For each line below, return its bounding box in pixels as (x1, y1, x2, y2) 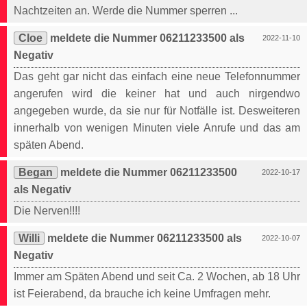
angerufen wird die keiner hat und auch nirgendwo (14, 88, 300, 100)
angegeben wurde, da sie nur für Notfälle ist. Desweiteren (14, 105, 300, 117)
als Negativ (14, 184, 71, 196)
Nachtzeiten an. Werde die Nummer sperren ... (14, 5, 238, 17)
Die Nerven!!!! (14, 205, 80, 217)
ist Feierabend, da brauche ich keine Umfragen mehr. (14, 288, 271, 300)
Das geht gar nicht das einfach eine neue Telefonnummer (14, 71, 300, 83)
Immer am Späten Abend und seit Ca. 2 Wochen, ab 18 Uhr (14, 271, 300, 283)
